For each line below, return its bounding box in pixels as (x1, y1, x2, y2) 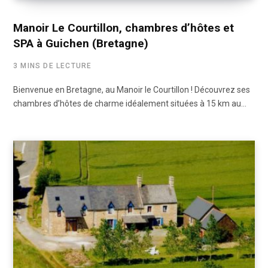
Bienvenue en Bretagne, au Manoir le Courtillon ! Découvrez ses (13, 84, 250, 95)
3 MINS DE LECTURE (13, 61, 92, 70)
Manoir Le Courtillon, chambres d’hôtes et (13, 20, 234, 35)
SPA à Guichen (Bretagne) (13, 36, 148, 50)
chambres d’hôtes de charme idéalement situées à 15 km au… (13, 98, 246, 108)
